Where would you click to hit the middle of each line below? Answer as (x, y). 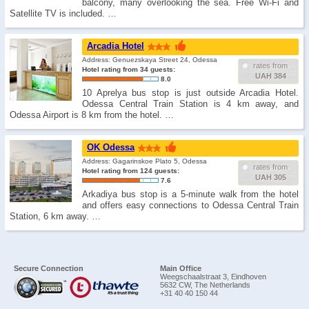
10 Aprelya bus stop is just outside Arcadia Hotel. (190, 93)
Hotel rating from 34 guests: (129, 69)
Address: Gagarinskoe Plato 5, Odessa (144, 161)
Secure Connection (49, 268)
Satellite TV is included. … (63, 13)
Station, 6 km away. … (55, 216)
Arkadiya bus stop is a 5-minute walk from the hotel (190, 194)
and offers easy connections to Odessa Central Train (190, 205)
